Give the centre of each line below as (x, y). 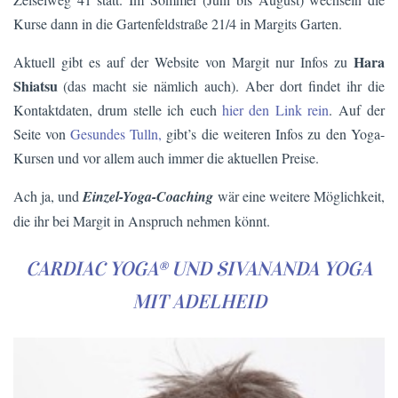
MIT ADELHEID (199, 301)
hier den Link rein (275, 109)
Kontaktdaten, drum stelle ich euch (118, 109)
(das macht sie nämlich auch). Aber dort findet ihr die (224, 85)
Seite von (42, 133)
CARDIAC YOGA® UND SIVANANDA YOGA (199, 268)
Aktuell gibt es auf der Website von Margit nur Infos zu (183, 61)
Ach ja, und (48, 195)
